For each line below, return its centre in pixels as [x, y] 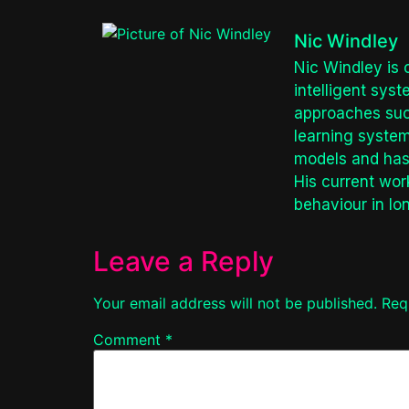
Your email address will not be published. [235, 304]
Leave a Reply [184, 262]
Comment [129, 340]
